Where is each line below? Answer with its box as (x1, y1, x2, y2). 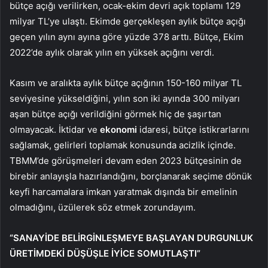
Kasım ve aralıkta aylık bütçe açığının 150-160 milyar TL (10, 77, 242, 89)
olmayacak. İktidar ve (10, 124, 100, 136)
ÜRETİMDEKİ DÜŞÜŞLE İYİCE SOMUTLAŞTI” (10, 248, 200, 260)
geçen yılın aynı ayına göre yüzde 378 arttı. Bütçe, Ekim (10, 31, 243, 43)
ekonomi (100, 124, 137, 136)
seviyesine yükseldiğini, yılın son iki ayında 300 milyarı (10, 93, 240, 105)
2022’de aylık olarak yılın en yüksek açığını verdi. (10, 47, 214, 59)
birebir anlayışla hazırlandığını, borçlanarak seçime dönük (10, 170, 252, 182)
